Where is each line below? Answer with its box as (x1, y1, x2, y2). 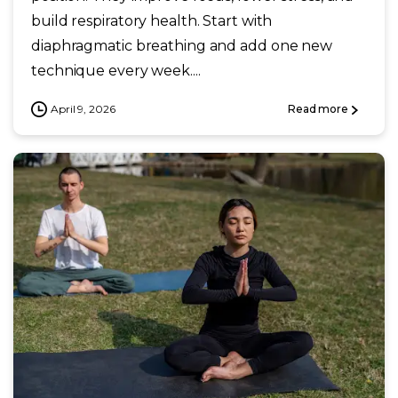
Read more (287, 102, 348, 116)
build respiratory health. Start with (31, 12, 273, 29)
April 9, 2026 (51, 101, 115, 115)
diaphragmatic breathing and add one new (31, 36, 333, 54)
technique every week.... (31, 61, 201, 79)
